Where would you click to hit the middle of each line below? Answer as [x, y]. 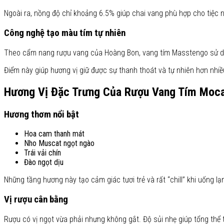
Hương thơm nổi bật [41, 114]
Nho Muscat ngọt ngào [59, 143]
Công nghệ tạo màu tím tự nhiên [65, 33]
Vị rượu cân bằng [36, 199]
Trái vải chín [42, 153]
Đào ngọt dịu [44, 162]
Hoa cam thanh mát [54, 134]
